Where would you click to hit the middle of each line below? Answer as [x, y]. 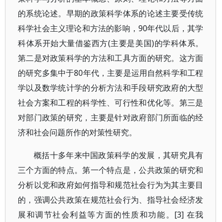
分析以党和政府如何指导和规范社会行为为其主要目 [111, 185]
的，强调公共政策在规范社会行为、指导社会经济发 [111, 200]
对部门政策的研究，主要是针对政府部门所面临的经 [111, 117]
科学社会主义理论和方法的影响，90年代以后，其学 [111, 28]
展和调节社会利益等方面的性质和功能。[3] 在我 [111, 215]
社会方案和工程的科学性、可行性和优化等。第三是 [111, 103]
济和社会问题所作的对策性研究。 [77, 132]
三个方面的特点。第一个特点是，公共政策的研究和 [111, 170]
